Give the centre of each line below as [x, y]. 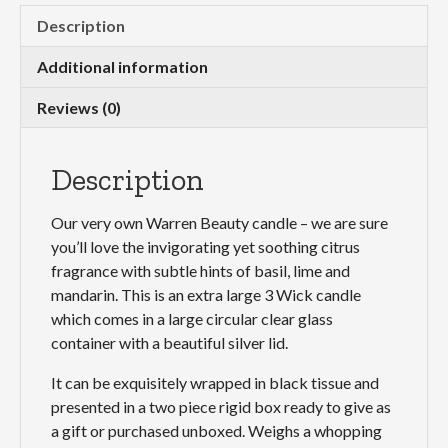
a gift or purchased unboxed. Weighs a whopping [216, 431]
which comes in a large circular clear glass [192, 319]
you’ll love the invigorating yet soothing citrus [205, 247]
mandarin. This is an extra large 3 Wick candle [206, 295]
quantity [47, 30]
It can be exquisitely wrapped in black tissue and [215, 383]
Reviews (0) [79, 108]
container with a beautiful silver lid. [169, 343]
